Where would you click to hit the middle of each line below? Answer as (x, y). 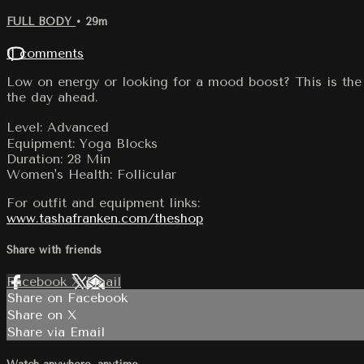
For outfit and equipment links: (103, 202)
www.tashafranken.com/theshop (105, 218)
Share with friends (54, 250)
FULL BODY (41, 21)
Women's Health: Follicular (91, 174)
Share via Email (56, 332)
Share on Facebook (67, 298)
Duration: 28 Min (58, 158)
